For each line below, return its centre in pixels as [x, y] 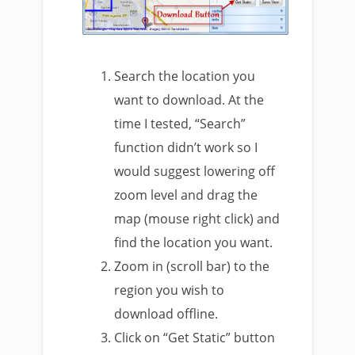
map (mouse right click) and [197, 219]
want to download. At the [189, 100]
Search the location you [185, 76]
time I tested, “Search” [180, 124]
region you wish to [170, 290]
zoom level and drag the [186, 195]
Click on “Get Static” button [195, 338]
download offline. [166, 314]
